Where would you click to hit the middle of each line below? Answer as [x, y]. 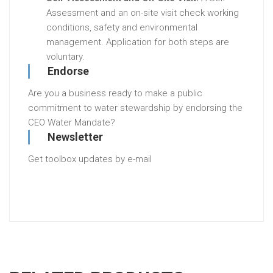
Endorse [68, 71]
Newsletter [75, 137]
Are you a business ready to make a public [115, 93]
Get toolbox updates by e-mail [90, 159]
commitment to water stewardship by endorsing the [135, 108]
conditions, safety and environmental [122, 27]
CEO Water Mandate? [72, 122]
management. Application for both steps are [138, 42]
